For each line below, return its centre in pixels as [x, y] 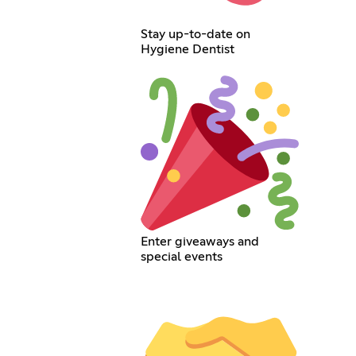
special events [182, 256]
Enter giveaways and [200, 241]
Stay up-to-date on [196, 34]
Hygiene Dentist [188, 49]
